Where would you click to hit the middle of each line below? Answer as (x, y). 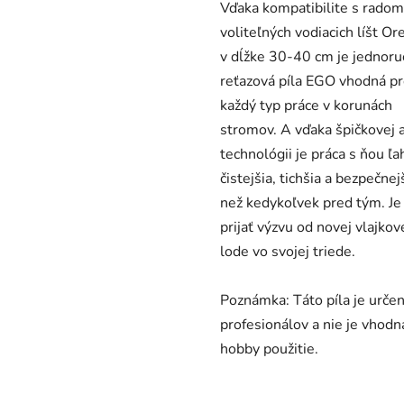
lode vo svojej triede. (288, 252)
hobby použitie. (269, 349)
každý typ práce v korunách (306, 106)
